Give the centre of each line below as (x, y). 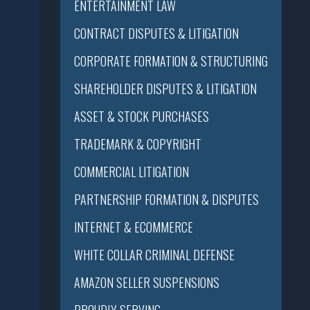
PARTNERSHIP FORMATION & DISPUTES (166, 199)
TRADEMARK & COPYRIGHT (138, 144)
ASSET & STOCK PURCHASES (142, 116)
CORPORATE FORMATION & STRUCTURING (171, 61)
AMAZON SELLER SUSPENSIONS (147, 282)
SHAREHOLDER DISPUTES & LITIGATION (165, 89)
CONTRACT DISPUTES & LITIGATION (156, 33)
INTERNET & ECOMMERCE (134, 227)
